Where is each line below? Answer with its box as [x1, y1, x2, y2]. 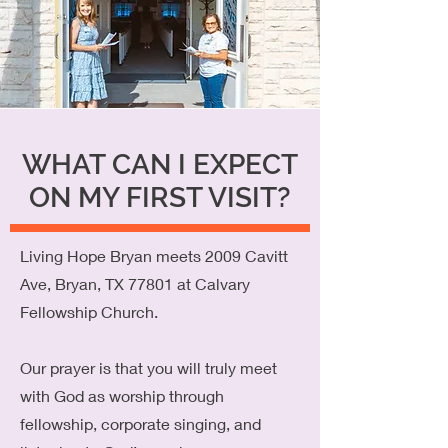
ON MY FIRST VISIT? [29, 181, 291, 214]
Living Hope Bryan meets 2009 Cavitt [20, 246, 288, 265]
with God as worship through [20, 386, 224, 405]
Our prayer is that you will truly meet [20, 358, 277, 377]
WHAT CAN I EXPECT [22, 148, 298, 181]
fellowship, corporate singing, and [20, 414, 261, 433]
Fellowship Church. [20, 302, 158, 321]
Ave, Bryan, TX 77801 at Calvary [20, 274, 250, 293]
